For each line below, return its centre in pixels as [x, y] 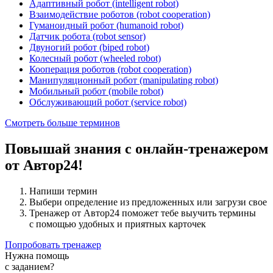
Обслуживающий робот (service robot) [108, 102]
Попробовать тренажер [53, 245]
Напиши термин [63, 191]
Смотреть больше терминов [62, 123]
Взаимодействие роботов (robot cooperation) [120, 15]
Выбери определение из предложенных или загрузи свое [148, 202]
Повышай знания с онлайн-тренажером [136, 149]
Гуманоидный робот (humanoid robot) [106, 26]
